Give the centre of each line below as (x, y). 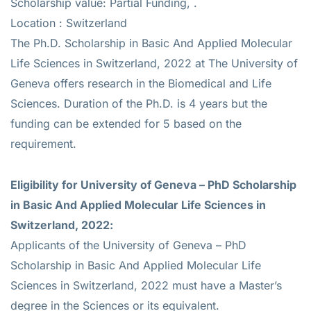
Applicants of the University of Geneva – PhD (128, 245)
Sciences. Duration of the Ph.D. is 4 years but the (139, 103)
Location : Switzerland (69, 23)
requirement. (43, 143)
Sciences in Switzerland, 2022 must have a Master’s (146, 285)
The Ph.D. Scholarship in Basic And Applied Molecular (151, 43)
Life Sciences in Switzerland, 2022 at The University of (154, 63)
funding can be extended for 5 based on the (126, 123)
